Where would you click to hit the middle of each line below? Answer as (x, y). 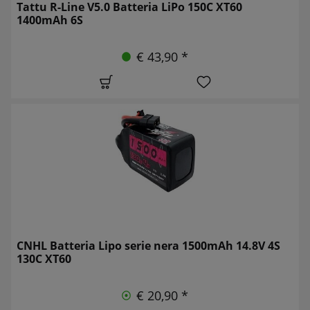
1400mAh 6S (50, 20)
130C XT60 (44, 258)
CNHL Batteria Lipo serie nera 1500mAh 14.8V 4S (148, 245)
